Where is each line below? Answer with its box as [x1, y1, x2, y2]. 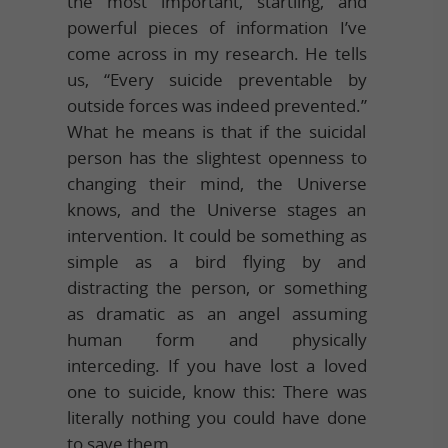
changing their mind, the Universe [66, 171, 367, 195]
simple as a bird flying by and [66, 249, 367, 273]
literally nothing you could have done [66, 405, 367, 429]
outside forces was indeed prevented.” [66, 93, 367, 117]
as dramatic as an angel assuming [66, 301, 367, 325]
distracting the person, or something [66, 275, 367, 299]
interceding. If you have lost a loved [66, 353, 367, 377]
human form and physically [66, 327, 367, 351]
